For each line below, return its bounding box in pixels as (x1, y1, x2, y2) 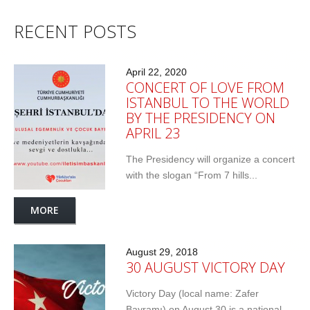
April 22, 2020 (126, 66, 187, 78)
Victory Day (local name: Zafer (126, 288, 259, 300)
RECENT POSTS (14, 19, 136, 44)
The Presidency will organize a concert (126, 154, 295, 165)
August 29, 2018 (126, 246, 198, 258)
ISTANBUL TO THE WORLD (126, 93, 289, 113)
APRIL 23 (126, 124, 180, 143)
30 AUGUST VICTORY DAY (126, 258, 285, 277)
